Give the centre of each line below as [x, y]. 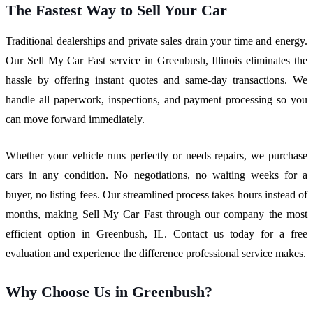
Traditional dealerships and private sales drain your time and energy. [156, 41]
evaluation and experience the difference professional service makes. [156, 253]
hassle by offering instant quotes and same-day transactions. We [156, 80]
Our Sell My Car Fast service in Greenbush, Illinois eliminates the [156, 60]
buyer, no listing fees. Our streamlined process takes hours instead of [156, 194]
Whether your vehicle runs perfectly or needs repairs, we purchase [156, 155]
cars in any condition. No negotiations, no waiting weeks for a [156, 175]
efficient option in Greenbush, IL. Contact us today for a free [156, 233]
